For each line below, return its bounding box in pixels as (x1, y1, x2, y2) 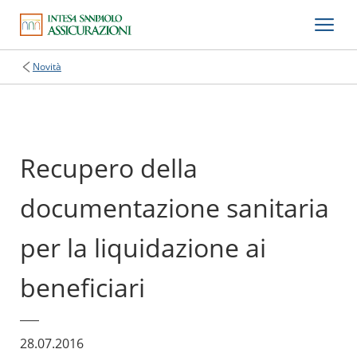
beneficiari (19, 270, 145, 304)
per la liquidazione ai (19, 230, 266, 265)
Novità (32, 60, 61, 73)
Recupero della (19, 151, 198, 185)
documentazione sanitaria (19, 190, 329, 225)
